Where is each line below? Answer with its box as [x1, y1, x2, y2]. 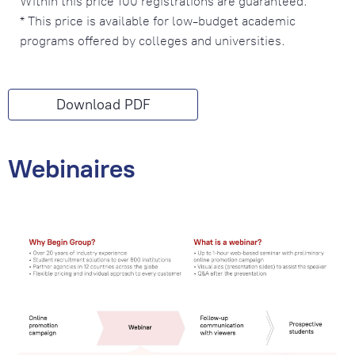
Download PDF [55, 96, 151, 113]
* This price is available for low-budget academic [20, 13, 296, 29]
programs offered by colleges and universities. [20, 33, 285, 48]
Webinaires [8, 154, 136, 184]
